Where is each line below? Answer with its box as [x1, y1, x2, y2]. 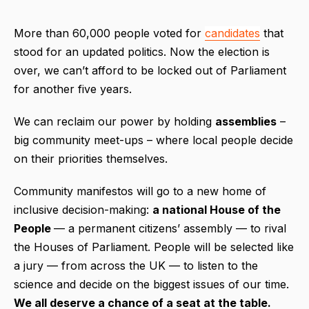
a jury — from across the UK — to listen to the [14, 258, 258, 272]
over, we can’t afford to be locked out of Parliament [14, 63, 286, 77]
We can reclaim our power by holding [14, 114, 215, 128]
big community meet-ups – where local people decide [14, 132, 293, 147]
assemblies [215, 114, 277, 128]
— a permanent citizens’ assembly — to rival [54, 221, 286, 235]
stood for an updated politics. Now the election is [14, 44, 270, 59]
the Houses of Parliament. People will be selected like [14, 239, 294, 254]
